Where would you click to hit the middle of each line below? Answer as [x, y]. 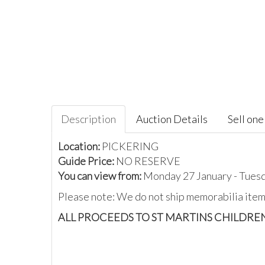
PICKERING [130, 146]
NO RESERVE [148, 161]
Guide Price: [87, 161]
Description [88, 119]
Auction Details [172, 119]
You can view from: [101, 176]
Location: [80, 146]
